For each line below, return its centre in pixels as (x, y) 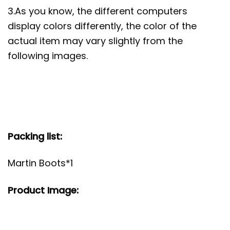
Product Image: (43, 190)
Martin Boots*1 (40, 163)
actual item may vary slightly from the (95, 41)
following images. (48, 55)
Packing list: (35, 136)
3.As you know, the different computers (98, 11)
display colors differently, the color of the (102, 26)
